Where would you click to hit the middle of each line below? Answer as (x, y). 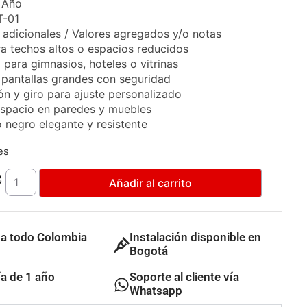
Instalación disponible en (196, 237)
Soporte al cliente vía (185, 277)
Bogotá (149, 251)
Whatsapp (156, 291)
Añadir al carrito (151, 183)
